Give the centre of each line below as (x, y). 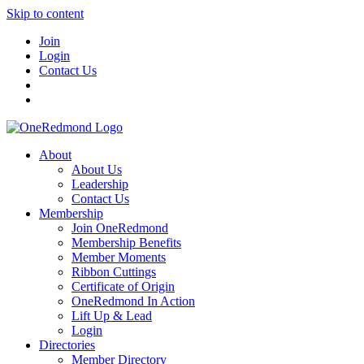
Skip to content (45, 13)
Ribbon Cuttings (114, 272)
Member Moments (119, 257)
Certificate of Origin (123, 286)
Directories (67, 345)
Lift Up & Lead (112, 316)
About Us (97, 169)
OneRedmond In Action (133, 301)
